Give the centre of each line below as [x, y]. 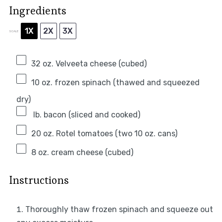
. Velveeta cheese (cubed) [99, 64]
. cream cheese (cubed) [90, 153]
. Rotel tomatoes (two [93, 134]
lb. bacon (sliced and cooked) [85, 115]
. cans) [165, 134]
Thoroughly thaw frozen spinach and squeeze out [119, 210]
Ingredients [37, 11]
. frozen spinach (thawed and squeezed [125, 83]
